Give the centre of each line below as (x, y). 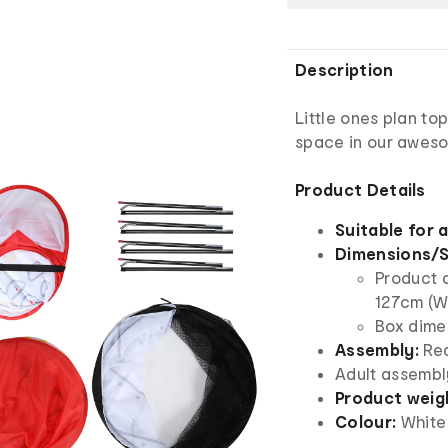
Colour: (366, 421)
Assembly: (377, 349)
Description (344, 69)
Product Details (360, 189)
